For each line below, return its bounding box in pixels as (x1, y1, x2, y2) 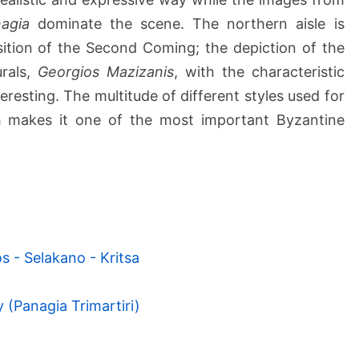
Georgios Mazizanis (37, 63, 174, 81)
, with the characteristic (173, 63, 345, 81)
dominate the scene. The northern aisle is (30, 15, 345, 33)
